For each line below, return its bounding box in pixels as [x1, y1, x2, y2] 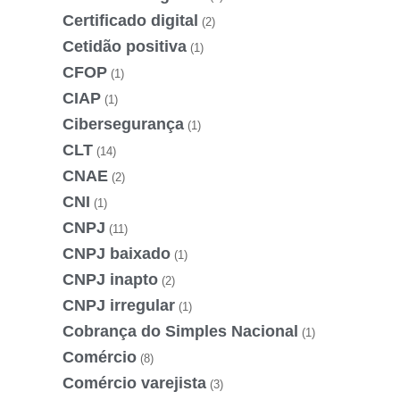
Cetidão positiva [62, 37, 187, 55]
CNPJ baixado [62, 244, 171, 262]
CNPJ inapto [62, 270, 158, 288]
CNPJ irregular [62, 296, 175, 314]
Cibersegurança [62, 114, 184, 133]
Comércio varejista [62, 373, 206, 392]
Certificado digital [62, 11, 198, 29]
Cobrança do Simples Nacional [62, 321, 298, 340]
